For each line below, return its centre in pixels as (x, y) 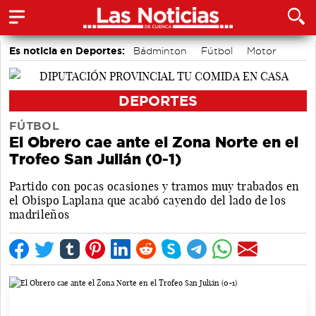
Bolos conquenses (59, 68)
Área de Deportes (160, 68)
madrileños (39, 214)
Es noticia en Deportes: (67, 51)
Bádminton (160, 51)
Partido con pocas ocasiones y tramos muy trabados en (154, 186)
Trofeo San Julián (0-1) (95, 159)
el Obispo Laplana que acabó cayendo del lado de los (148, 200)
